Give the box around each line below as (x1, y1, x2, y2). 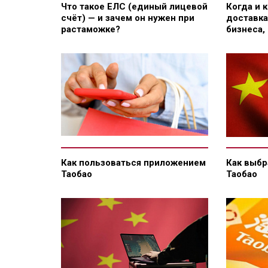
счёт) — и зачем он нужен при (61, 12, 194, 23)
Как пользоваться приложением (61, 157, 206, 168)
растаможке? (61, 23, 120, 35)
